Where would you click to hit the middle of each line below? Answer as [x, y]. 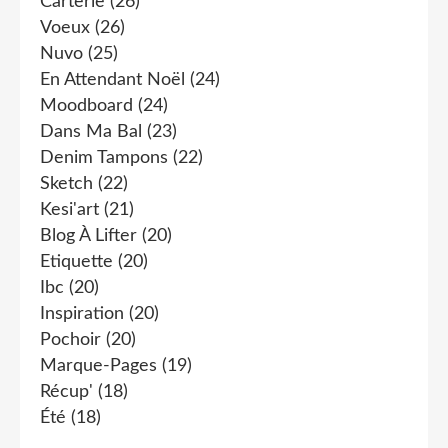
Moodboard [86, 106]
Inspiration [82, 314]
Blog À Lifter [88, 236]
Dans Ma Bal [91, 132]
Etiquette [76, 262]
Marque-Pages [98, 366]
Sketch [66, 184]
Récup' [66, 392]
